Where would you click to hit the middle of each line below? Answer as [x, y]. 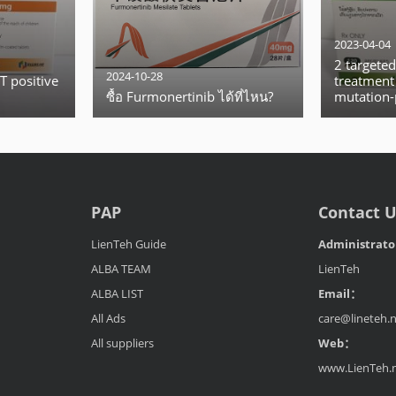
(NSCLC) [358, 128]
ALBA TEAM [121, 269]
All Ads [108, 318]
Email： [340, 293]
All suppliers [122, 343]
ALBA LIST [117, 293]
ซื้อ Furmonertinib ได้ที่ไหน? [190, 96]
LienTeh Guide [128, 244]
